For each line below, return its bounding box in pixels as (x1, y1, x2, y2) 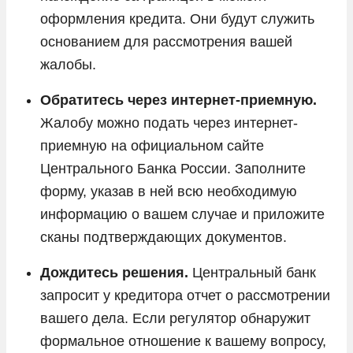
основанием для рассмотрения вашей (40, 33, 292, 50)
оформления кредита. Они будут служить (40, 10, 314, 27)
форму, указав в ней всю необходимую (40, 183, 297, 199)
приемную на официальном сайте (40, 137, 264, 154)
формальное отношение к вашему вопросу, (40, 333, 326, 349)
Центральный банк (188, 264, 316, 281)
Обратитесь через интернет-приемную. (40, 91, 317, 108)
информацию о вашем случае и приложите (40, 206, 325, 222)
